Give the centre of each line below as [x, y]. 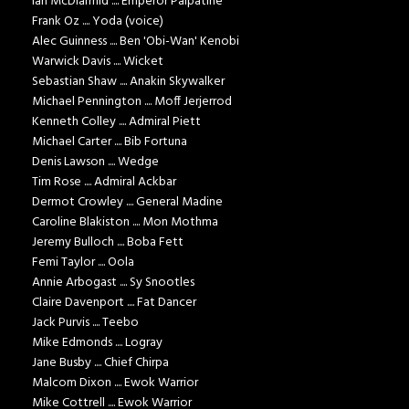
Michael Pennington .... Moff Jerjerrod [132, 102]
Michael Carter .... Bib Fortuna [110, 142]
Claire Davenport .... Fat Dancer [114, 303]
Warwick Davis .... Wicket [98, 62]
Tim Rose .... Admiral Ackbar [104, 183]
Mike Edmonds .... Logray [97, 343]
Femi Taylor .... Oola [83, 263]
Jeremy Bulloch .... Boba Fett [108, 243]
